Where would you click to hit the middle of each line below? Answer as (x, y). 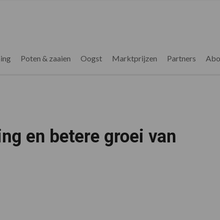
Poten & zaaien (45, 58)
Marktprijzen (134, 58)
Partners (181, 58)
